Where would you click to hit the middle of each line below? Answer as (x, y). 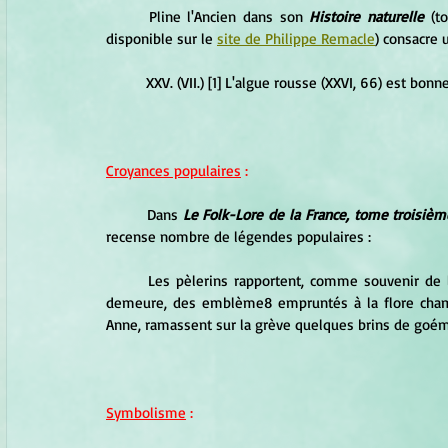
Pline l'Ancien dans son (229, 16)
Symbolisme (146, 412)
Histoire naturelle (367, 16)
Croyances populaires (173, 170)
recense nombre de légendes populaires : (238, 236)
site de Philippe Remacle (296, 38)
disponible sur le (161, 38)
